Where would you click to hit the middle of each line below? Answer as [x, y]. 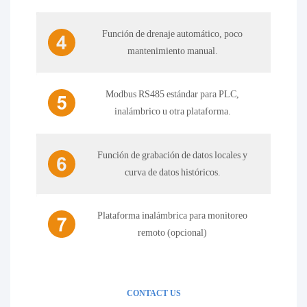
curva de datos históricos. [172, 172]
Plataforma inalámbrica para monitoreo [173, 216]
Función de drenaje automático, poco [173, 33]
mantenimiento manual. [172, 50]
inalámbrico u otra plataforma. [172, 111]
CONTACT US [153, 293]
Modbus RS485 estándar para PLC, [173, 94]
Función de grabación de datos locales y [173, 155]
